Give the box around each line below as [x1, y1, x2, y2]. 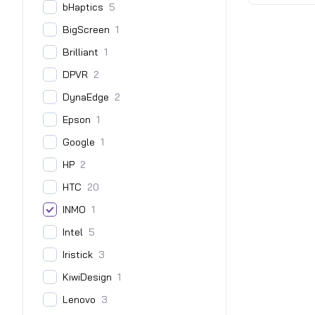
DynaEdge [63, 91, 109, 104]
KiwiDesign [63, 271, 112, 284]
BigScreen [63, 23, 110, 37]
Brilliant [63, 46, 98, 59]
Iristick [63, 248, 93, 262]
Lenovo [63, 293, 96, 307]
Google [63, 136, 95, 149]
